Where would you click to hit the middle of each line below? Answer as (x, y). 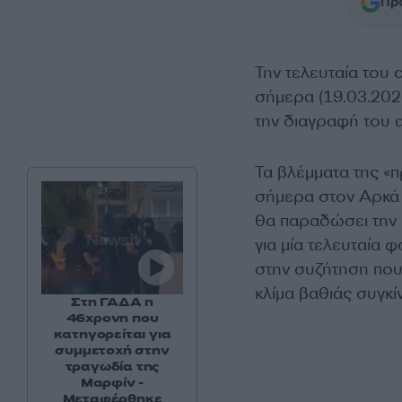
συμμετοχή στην (112, 351)
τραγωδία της (112, 367)
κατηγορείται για (112, 335)
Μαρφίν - (112, 383)
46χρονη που (112, 319)
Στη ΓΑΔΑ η (112, 302)
